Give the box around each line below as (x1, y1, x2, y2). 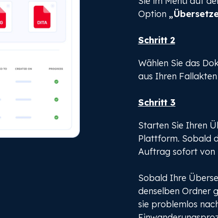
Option (138, 8, 169, 19)
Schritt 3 (138, 96, 176, 108)
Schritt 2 (138, 34, 175, 46)
